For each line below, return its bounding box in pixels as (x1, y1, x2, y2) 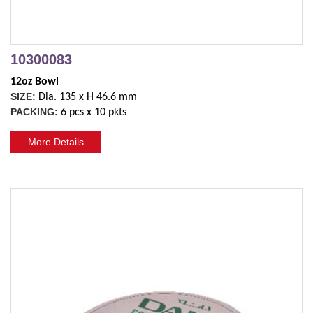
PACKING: (10, 105, 61, 117)
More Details (28, 136, 84, 147)
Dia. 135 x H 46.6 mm (38, 91, 137, 103)
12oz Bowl (10, 75, 59, 87)
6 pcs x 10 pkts (61, 106, 126, 118)
